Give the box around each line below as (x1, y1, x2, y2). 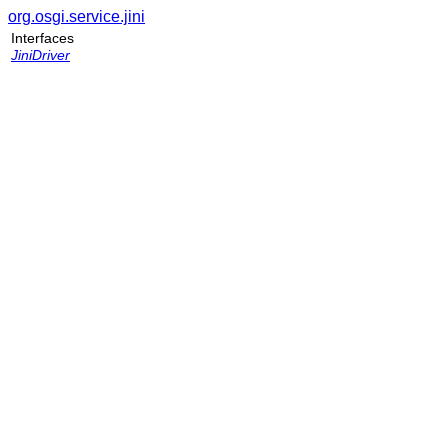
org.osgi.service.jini (8, 8, 145, 25)
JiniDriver (11, 47, 70, 63)
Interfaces (11, 30, 74, 46)
